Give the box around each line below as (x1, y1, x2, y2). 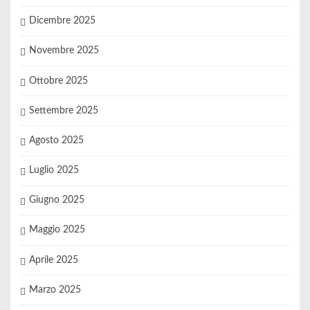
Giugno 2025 (28, 195, 84, 206)
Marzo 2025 (28, 284, 81, 295)
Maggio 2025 (28, 225, 85, 235)
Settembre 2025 (28, 105, 98, 116)
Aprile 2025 (28, 255, 78, 265)
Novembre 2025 (28, 46, 99, 56)
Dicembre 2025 (28, 16, 95, 26)
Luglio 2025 (28, 165, 79, 176)
